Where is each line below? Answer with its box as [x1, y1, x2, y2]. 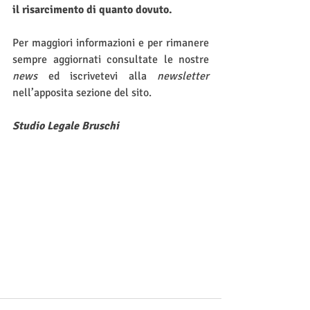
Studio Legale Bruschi [12, 119, 119, 133]
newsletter [157, 69, 209, 83]
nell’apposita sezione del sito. [12, 86, 152, 100]
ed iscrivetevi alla [37, 69, 157, 83]
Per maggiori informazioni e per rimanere [12, 36, 209, 50]
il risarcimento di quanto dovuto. [12, 3, 172, 17]
